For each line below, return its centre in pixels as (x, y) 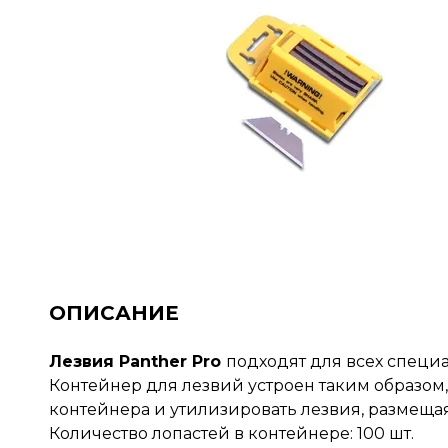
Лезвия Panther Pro (137, 361)
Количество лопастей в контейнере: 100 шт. (231, 433)
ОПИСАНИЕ (113, 312)
